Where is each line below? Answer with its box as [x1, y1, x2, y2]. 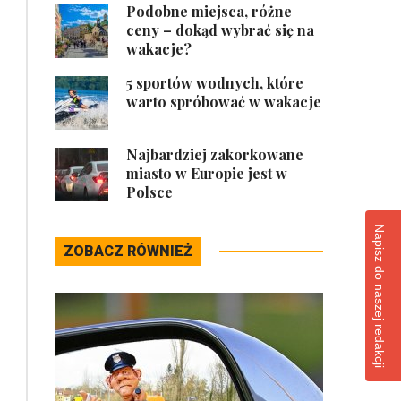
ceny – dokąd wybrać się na [126, 21, 314, 39]
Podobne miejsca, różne [126, 2, 292, 21]
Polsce [126, 183, 173, 201]
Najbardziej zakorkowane [126, 145, 303, 164]
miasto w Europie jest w [126, 164, 287, 183]
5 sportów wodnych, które [126, 73, 303, 92]
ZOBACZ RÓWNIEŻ [64, 243, 192, 260]
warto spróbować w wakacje [126, 92, 321, 111]
